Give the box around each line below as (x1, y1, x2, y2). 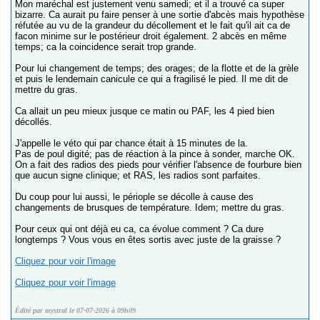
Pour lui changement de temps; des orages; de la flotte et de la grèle (15, 63, 299, 74)
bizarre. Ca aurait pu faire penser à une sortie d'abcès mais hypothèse (15, 9, 304, 20)
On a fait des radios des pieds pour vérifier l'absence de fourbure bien (15, 159, 301, 170)
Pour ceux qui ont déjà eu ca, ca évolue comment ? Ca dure (15, 224, 264, 234)
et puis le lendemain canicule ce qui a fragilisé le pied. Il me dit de (15, 74, 288, 84)
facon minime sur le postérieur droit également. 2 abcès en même (15, 31, 286, 41)
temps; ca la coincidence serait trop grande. (15, 41, 196, 52)
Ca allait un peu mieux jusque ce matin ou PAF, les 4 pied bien (15, 106, 274, 116)
